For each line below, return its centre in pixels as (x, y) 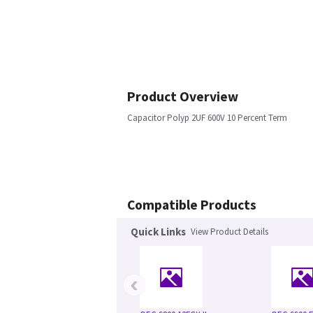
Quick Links (158, 232)
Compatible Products (192, 205)
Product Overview (183, 96)
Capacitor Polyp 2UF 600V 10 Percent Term (207, 118)
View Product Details (230, 232)
